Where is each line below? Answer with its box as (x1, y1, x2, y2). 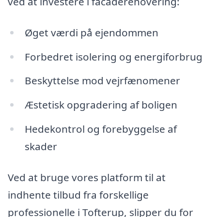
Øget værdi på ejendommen (24, 25, 158, 39)
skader (24, 139, 57, 154)
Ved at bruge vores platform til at (8, 170, 166, 184)
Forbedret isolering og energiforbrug (24, 49, 202, 63)
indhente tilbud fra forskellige (8, 187, 149, 201)
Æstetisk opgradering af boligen (24, 98, 177, 112)
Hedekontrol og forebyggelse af (24, 122, 177, 136)
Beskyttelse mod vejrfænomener (24, 74, 180, 88)
